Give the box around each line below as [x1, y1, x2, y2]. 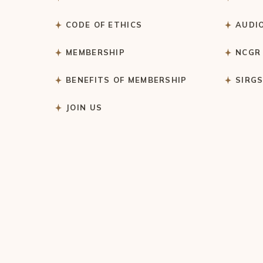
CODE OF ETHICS [66, 20, 143, 30]
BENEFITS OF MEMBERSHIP [66, 75, 187, 85]
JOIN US [66, 103, 103, 113]
